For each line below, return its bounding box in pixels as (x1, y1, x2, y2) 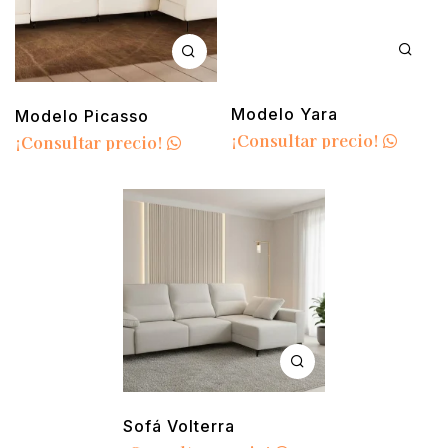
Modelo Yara (231, 103, 339, 124)
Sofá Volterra (123, 416, 236, 437)
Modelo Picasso (15, 105, 149, 126)
